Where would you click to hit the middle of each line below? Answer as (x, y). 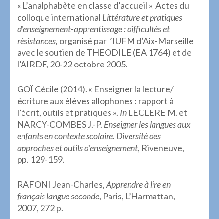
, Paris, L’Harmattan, (137, 196)
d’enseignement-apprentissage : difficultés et (93, 29)
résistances (36, 40)
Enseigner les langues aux (147, 124)
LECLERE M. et (157, 112)
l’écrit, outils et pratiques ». (68, 112)
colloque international (60, 17)
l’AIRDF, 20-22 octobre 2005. (72, 64)
